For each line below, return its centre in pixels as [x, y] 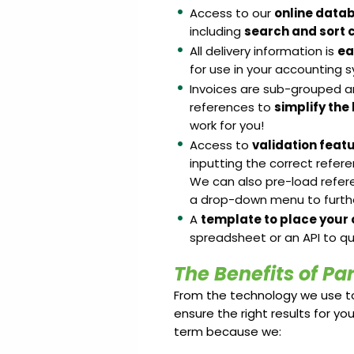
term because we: [227, 331]
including [217, 31]
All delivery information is [263, 51]
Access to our [232, 13]
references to [232, 107]
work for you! [226, 125]
